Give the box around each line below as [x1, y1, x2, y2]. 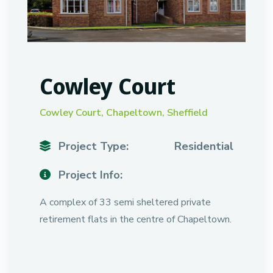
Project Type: [55, 139, 129, 154]
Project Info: [55, 168, 122, 182]
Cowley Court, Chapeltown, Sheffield [40, 106, 208, 119]
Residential [174, 139, 233, 154]
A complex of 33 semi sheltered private [40, 196, 211, 209]
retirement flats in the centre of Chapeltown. [40, 213, 232, 226]
